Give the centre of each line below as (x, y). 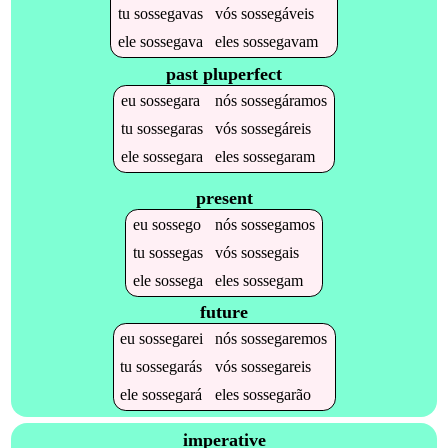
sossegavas (168, 14)
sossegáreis (275, 128)
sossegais (269, 252)
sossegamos (277, 224)
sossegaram (278, 156)
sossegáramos (283, 100)
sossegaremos (284, 339)
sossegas (175, 252)
